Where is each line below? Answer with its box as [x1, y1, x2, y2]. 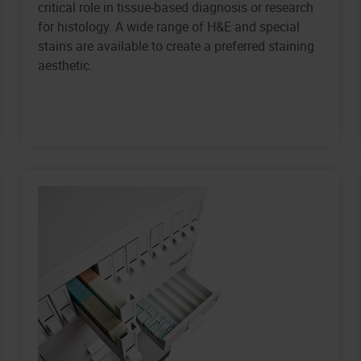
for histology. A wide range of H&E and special [38, 18, 301, 36]
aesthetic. [38, 56, 93, 75]
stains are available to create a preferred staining [38, 37, 315, 56]
